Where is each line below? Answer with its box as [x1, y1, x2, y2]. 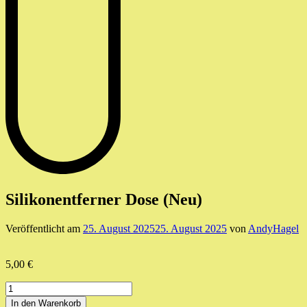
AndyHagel [248, 222, 299, 234]
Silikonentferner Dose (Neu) [5, 190, 202, 208]
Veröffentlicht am [5, 222, 83, 234]
